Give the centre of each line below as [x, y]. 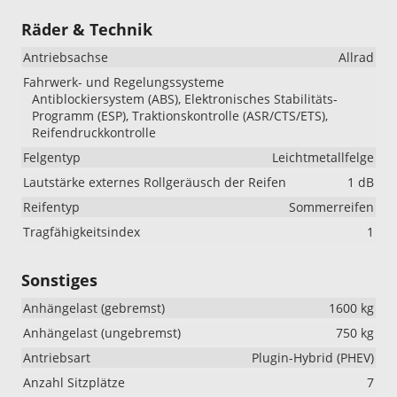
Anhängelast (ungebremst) [102, 332]
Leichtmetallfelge [323, 157]
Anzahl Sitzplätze [74, 382]
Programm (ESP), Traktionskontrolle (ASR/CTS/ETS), [180, 115]
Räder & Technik [87, 29]
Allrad [356, 57]
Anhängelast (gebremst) [94, 307]
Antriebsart [57, 357]
